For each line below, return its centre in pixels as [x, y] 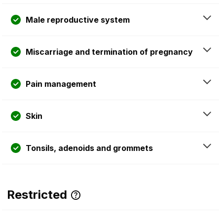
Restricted [37, 194]
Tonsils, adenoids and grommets [89, 148]
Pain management [61, 84]
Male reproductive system [78, 19]
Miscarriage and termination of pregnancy [109, 52]
